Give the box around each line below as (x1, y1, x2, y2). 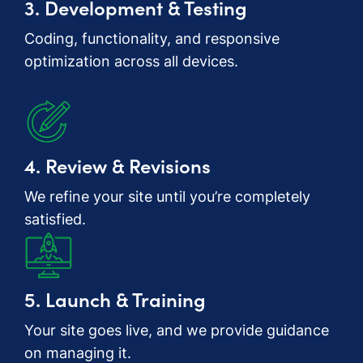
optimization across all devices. (24, 52, 238, 70)
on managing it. (24, 344, 131, 361)
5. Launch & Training (24, 284, 206, 312)
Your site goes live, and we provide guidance (24, 321, 329, 339)
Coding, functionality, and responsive (24, 29, 280, 47)
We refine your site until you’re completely (24, 187, 310, 205)
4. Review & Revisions (24, 151, 211, 178)
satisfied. (24, 210, 86, 228)
